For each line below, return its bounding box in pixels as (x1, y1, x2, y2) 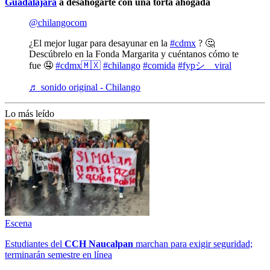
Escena (5, 218, 32, 228)
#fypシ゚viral (178, 60, 231, 71)
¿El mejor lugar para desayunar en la (29, 37, 170, 48)
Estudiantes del (5, 238, 64, 249)
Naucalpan (89, 238, 133, 249)
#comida (143, 60, 175, 71)
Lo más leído (5, 108, 54, 119)
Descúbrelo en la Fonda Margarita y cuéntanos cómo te (29, 48, 239, 59)
